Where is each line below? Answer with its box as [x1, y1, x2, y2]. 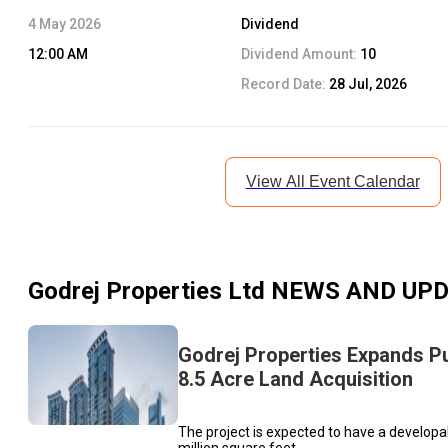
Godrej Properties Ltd [28, 276, 265, 305]
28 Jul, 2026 [329, 75, 408, 92]
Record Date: [241, 75, 330, 92]
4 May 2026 [28, 15, 101, 32]
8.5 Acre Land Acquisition [178, 367, 413, 392]
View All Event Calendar [245, 172, 420, 190]
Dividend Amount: [241, 45, 361, 62]
